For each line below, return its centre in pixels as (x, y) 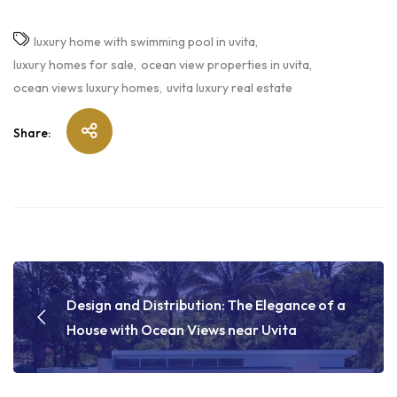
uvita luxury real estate (230, 88)
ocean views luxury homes (86, 88)
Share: (32, 133)
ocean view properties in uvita (225, 65)
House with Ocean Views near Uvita (182, 330)
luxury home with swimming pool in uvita (144, 42)
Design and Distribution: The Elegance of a (206, 305)
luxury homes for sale (74, 65)
